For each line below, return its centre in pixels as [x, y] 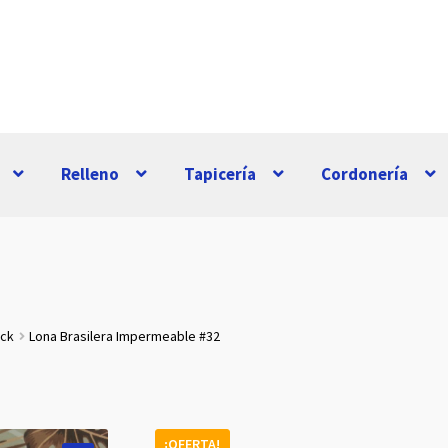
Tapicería [220, 174]
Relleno [90, 174]
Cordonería [365, 174]
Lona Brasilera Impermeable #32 [125, 336]
